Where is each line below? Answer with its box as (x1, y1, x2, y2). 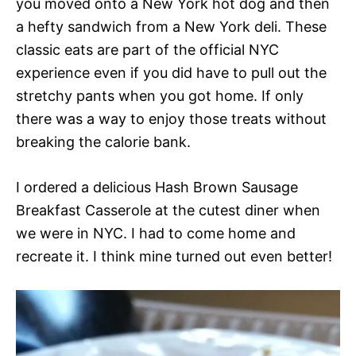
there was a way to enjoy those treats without (16, 110, 327, 127)
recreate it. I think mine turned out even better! (16, 248, 332, 265)
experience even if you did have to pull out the (16, 64, 327, 81)
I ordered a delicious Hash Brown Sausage (16, 179, 298, 195)
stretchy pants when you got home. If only (16, 87, 304, 104)
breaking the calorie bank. (16, 133, 191, 150)
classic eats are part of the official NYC (16, 41, 279, 58)
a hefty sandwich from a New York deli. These (16, 18, 327, 35)
